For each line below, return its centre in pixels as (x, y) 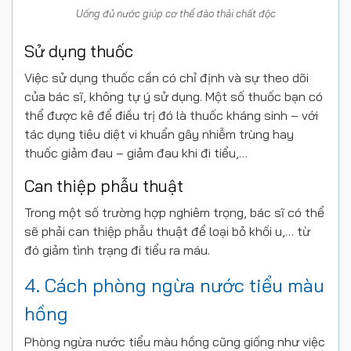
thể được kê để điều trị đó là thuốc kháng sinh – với (171, 116)
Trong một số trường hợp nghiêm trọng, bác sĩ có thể (174, 213)
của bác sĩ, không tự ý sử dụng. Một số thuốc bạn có (174, 97)
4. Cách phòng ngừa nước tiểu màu (174, 286)
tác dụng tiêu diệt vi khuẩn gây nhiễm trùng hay (159, 134)
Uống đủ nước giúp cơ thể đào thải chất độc (175, 14)
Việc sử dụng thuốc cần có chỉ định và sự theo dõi (166, 78)
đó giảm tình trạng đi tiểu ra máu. (117, 250)
